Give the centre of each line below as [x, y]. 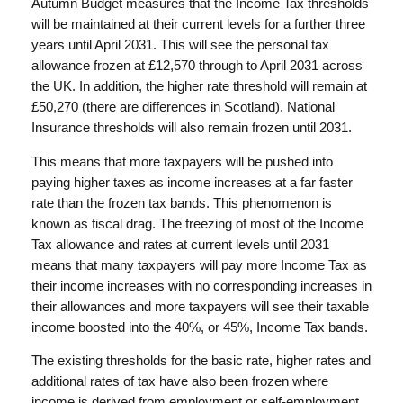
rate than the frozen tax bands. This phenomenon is [181, 203]
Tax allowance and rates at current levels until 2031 [180, 244]
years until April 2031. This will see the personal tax [180, 45]
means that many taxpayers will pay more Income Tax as [199, 265]
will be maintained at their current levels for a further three [198, 24]
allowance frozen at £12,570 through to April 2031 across [197, 65]
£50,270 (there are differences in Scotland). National [183, 107]
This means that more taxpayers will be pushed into [182, 161]
